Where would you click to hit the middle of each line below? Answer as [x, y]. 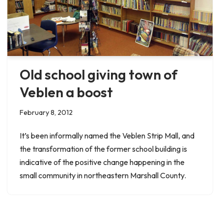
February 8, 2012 [46, 113]
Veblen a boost [66, 92]
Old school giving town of [98, 75]
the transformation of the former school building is [103, 149]
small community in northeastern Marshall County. [103, 176]
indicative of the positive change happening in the [102, 162]
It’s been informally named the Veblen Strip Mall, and [107, 136]
